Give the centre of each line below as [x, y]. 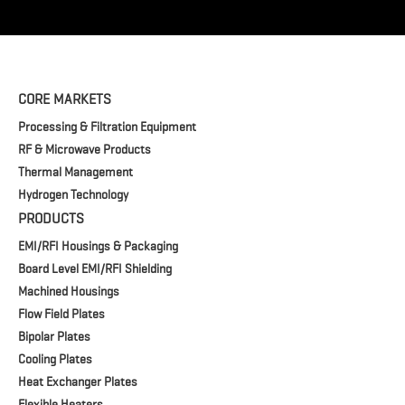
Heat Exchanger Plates [78, 382]
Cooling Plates [55, 359]
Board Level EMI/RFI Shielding [95, 269]
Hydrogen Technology [73, 195]
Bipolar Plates [54, 337]
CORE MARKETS [65, 100]
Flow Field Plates [61, 314]
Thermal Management [75, 172]
